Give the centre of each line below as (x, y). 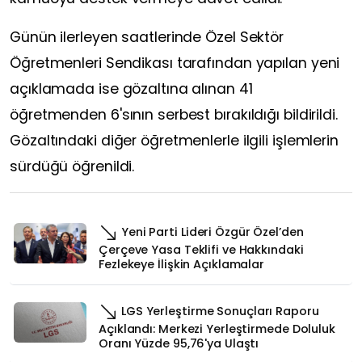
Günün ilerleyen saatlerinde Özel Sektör (147, 37)
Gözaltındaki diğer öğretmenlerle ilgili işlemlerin (174, 140)
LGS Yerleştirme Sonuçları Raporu (219, 311)
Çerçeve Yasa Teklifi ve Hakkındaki (201, 249)
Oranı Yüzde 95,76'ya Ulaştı (179, 343)
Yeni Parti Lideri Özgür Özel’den (211, 232)
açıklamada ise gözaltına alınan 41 (131, 88)
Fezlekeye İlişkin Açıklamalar (182, 264)
